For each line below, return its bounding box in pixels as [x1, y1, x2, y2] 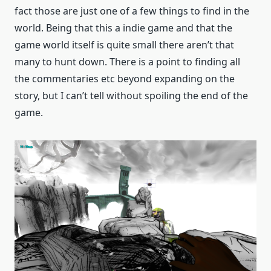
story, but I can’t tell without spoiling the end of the [15, 89, 248, 103]
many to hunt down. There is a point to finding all [15, 55, 240, 69]
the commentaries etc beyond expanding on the [15, 72, 235, 86]
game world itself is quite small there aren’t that [15, 38, 234, 52]
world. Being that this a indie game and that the [15, 21, 232, 35]
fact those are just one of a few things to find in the [15, 4, 249, 18]
